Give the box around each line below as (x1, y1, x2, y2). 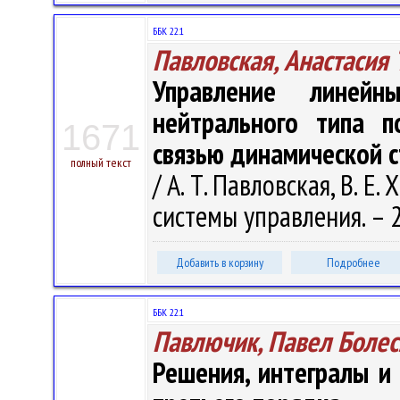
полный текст (71, 154, 131, 171)
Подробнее (327, 254, 380, 271)
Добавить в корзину (176, 254, 263, 271)
